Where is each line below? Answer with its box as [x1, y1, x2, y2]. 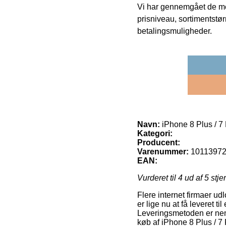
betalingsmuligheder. [137, 26, 212, 35]
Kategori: [137, 129, 173, 138]
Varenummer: [137, 147, 189, 156]
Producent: [137, 138, 180, 147]
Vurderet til [137, 173, 178, 182]
